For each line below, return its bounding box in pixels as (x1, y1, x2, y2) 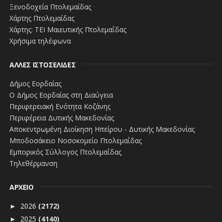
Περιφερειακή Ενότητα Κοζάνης (9, 101, 111, 111)
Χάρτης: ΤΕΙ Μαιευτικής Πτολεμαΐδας (9, 24, 126, 34)
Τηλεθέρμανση (9, 158, 57, 168)
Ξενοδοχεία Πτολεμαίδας (9, 1, 91, 11)
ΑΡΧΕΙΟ (9, 182, 34, 192)
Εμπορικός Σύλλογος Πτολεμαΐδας (9, 147, 121, 157)
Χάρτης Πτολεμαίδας (9, 13, 74, 23)
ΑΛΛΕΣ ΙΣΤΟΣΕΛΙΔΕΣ (9, 60, 76, 70)
